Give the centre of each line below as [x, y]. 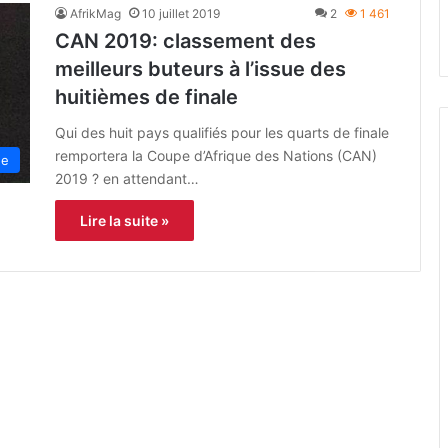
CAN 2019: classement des [185, 41]
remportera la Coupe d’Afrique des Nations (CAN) [216, 156]
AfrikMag [95, 14]
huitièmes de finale [146, 97]
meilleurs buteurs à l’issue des [200, 69]
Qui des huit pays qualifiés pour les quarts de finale [222, 133]
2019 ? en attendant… [127, 179]
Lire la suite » [124, 221]
